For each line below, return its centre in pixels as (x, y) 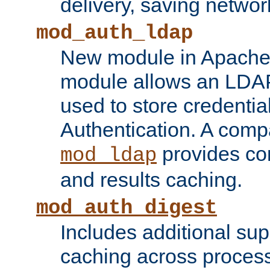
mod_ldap (108, 156)
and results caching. (151, 180)
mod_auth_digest (127, 208)
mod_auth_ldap (115, 33)
